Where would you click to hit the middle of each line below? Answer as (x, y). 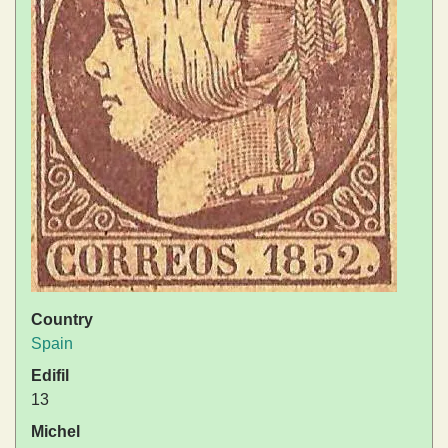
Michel (55, 432)
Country (62, 320)
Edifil (50, 376)
